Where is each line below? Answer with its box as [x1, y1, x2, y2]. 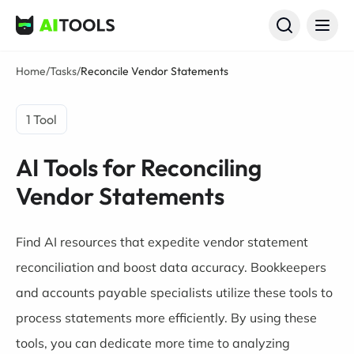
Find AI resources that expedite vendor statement [16, 234, 308, 250]
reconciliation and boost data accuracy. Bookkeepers [16, 259, 326, 275]
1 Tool [26, 111, 57, 127]
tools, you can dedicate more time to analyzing [16, 335, 290, 351]
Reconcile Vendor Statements [81, 64, 228, 78]
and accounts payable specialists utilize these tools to [16, 284, 333, 300]
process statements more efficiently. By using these [16, 310, 317, 326]
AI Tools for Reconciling [16, 153, 262, 183]
